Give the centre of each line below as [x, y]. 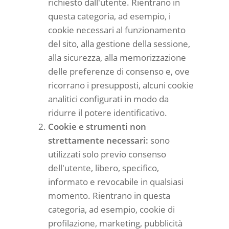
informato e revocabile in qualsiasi [116, 181]
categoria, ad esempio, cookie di [111, 209]
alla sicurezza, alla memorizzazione [117, 57]
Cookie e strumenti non [97, 126]
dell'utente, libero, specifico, [104, 168]
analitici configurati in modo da [108, 99]
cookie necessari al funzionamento [117, 30]
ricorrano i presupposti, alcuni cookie [121, 85]
